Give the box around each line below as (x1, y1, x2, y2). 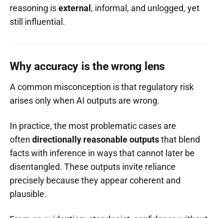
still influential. (10, 16, 65, 27)
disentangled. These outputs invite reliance (10, 161, 176, 172)
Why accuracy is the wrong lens (10, 59, 165, 73)
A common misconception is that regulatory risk (10, 81, 194, 92)
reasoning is (10, 2, 58, 13)
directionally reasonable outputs (32, 134, 159, 145)
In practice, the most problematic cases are (10, 120, 176, 131)
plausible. (10, 188, 47, 199)
